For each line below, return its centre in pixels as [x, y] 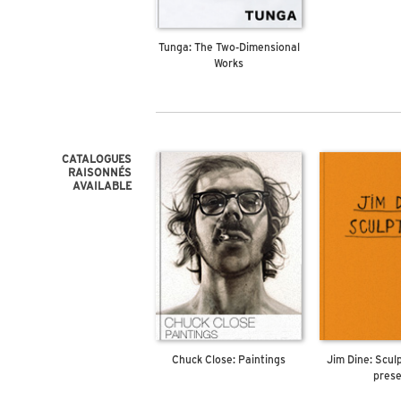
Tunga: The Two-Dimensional [229, 46]
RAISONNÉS [100, 171]
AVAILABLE [102, 185]
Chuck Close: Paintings [229, 358]
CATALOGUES [97, 158]
